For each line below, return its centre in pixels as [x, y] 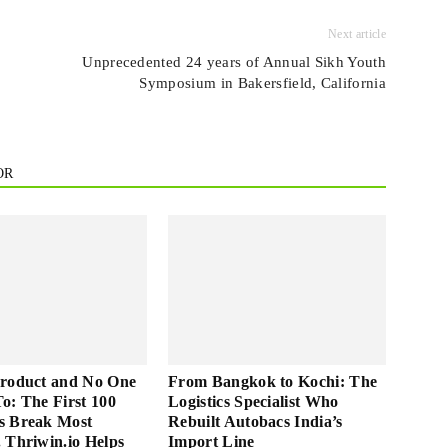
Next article [357, 34]
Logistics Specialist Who [253, 401]
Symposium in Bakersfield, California [262, 83]
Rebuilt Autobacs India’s [255, 421]
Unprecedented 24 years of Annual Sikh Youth [234, 62]
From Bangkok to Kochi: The [273, 381]
